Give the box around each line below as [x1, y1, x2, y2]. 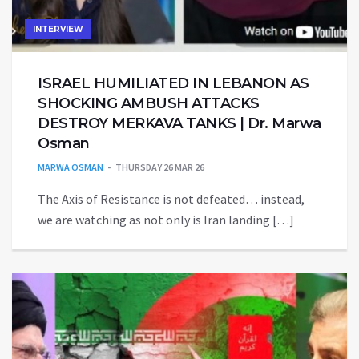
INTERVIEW [33, 23, 83, 34]
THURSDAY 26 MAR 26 [115, 160, 204, 173]
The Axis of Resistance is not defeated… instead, [38, 190, 305, 207]
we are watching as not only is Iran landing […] [38, 211, 294, 228]
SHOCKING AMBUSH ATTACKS [38, 94, 260, 112]
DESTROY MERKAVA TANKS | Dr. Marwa [38, 114, 321, 132]
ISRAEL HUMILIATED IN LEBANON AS [38, 74, 309, 92]
